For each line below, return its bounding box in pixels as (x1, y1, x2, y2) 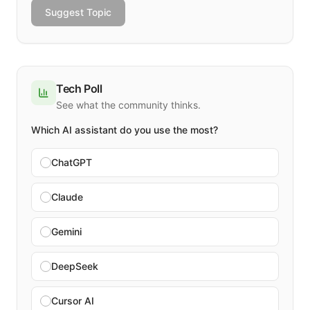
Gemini (51, 225, 82, 237)
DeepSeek (51, 259, 98, 272)
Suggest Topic (45, 6, 111, 18)
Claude (51, 190, 83, 203)
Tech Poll (56, 81, 102, 95)
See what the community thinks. (56, 98, 201, 111)
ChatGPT (51, 156, 92, 168)
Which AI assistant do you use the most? (31, 123, 218, 136)
